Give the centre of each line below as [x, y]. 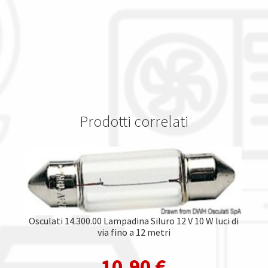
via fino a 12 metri [134, 232]
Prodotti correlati [134, 122]
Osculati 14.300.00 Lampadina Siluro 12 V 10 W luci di [134, 220]
